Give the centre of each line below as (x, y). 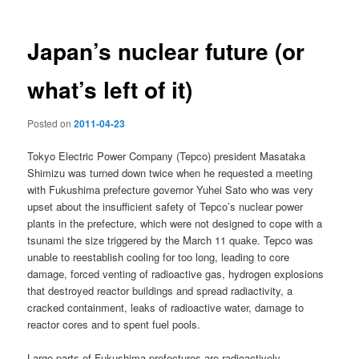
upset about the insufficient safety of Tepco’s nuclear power (165, 206)
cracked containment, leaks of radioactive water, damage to (166, 307)
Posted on (51, 123)
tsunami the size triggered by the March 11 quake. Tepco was (171, 240)
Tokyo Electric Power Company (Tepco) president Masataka (167, 156)
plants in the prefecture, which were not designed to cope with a (175, 223)
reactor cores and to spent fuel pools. (114, 324)
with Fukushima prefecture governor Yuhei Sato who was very (171, 190)
